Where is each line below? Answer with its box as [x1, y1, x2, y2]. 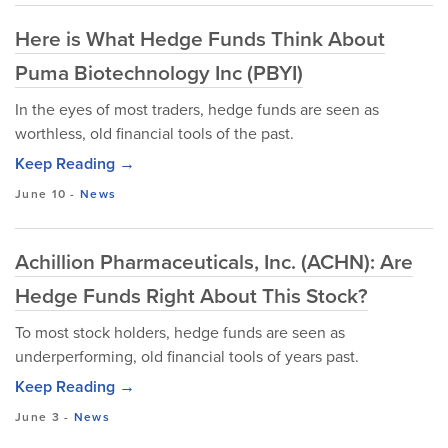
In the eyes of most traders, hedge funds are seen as [15, 98, 379, 120]
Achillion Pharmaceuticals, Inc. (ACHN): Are [15, 246, 413, 276]
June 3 [15, 408, 60, 425]
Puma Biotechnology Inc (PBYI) [15, 57, 303, 87]
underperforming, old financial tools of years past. [15, 345, 359, 367]
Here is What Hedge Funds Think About [15, 23, 385, 53]
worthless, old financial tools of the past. [15, 122, 294, 144]
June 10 [15, 185, 67, 202]
